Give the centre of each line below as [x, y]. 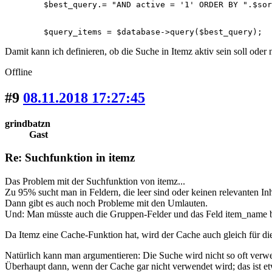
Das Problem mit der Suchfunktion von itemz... [95, 182]
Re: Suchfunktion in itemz [70, 158]
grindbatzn [28, 123]
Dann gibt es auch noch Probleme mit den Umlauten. [106, 203]
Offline [19, 72]
